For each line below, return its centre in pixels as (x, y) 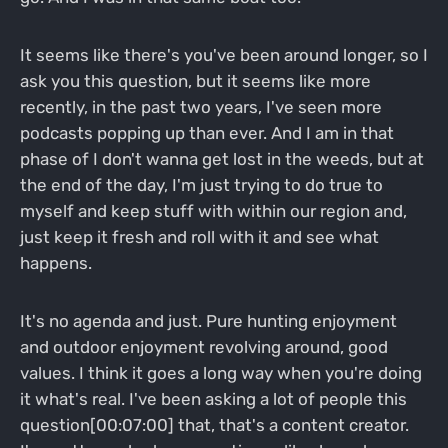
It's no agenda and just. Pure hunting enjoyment (208, 320)
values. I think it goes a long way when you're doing (220, 372)
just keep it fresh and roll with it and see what (199, 237)
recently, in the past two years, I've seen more (200, 107)
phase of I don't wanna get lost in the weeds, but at (221, 159)
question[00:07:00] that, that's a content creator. (214, 424)
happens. (55, 263)
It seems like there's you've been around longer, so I (223, 55)
